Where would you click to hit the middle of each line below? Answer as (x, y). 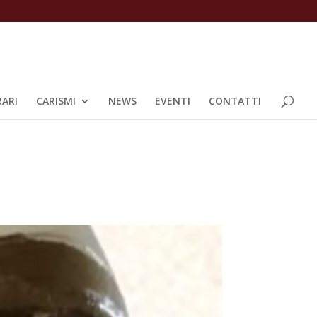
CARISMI (56, 101)
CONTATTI (235, 101)
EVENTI (173, 101)
